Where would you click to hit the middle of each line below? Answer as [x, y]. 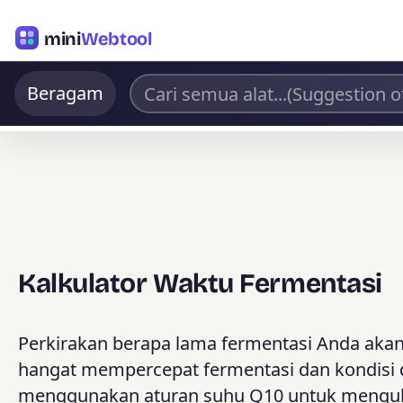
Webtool [116, 38]
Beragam [65, 93]
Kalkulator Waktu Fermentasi [200, 284]
